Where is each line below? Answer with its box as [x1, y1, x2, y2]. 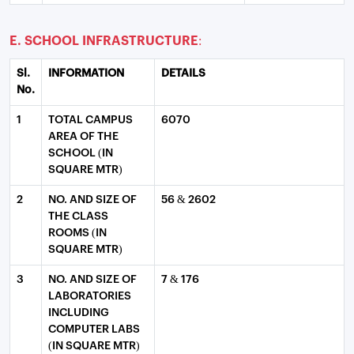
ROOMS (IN [48, 228, 107, 239]
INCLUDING [48, 307, 109, 318]
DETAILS [161, 68, 205, 79]
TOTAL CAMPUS [48, 115, 133, 126]
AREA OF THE [48, 131, 119, 142]
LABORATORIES [48, 291, 131, 302]
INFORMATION [48, 68, 124, 79]
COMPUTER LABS [48, 324, 140, 335]
